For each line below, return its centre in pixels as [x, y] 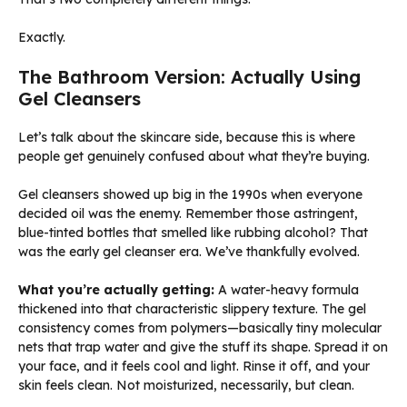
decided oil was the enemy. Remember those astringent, [188, 213]
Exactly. [42, 37]
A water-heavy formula [287, 289]
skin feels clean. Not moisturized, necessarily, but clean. [186, 385]
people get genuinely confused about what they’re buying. [194, 156]
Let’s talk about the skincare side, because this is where [187, 137]
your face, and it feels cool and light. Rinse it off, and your [194, 366]
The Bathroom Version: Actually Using [189, 76]
